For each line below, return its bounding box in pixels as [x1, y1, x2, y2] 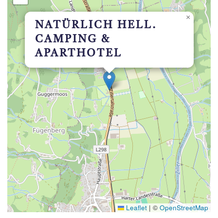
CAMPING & [35, 34, 111, 45]
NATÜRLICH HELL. [35, 20, 157, 31]
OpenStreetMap [160, 203, 208, 213]
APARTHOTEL [35, 48, 122, 59]
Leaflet [124, 203, 147, 213]
